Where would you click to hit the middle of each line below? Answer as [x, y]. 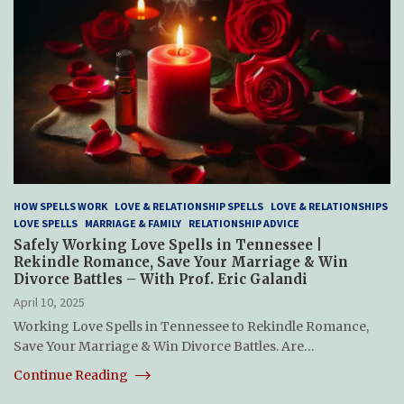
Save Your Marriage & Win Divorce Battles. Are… [164, 346]
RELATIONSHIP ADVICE [244, 223]
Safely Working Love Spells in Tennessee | [168, 244]
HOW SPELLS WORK [60, 206]
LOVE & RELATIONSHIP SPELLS [189, 206]
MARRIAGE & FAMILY [133, 223]
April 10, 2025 [49, 302]
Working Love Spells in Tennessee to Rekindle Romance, [191, 326]
